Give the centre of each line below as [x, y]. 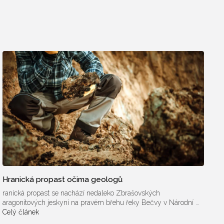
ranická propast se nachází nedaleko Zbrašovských [81, 193]
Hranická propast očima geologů [63, 179]
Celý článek [21, 212]
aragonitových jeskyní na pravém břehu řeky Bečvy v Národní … [101, 202]
